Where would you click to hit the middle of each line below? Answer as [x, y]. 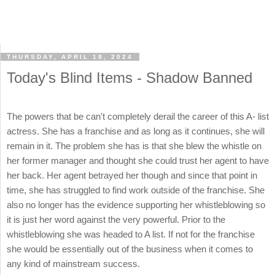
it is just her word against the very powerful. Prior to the [116, 220]
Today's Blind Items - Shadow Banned [130, 78]
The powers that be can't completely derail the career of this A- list [138, 117]
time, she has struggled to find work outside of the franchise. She [136, 190]
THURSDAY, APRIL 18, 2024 [70, 57]
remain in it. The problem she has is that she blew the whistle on [134, 146]
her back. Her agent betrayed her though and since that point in [132, 176]
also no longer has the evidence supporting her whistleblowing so [136, 205]
